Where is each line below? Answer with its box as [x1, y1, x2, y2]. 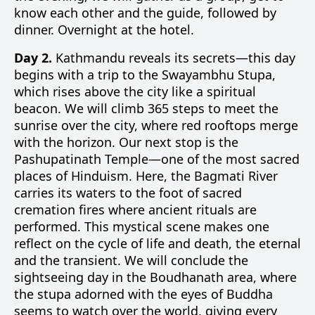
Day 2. [14, 49, 52, 66]
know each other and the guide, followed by [14, 4, 276, 21]
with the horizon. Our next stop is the [14, 134, 238, 150]
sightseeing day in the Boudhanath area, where [14, 269, 297, 285]
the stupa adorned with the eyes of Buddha [14, 285, 273, 302]
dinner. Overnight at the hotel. [14, 21, 194, 38]
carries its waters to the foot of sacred [14, 184, 242, 201]
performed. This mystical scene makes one [14, 218, 269, 235]
